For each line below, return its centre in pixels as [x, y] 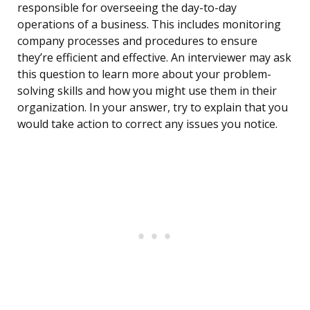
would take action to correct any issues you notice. [147, 124]
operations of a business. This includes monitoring [149, 25]
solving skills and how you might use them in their [147, 91]
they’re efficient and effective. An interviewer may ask [154, 58]
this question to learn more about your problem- [144, 74]
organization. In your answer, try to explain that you [153, 108]
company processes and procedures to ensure [137, 41]
